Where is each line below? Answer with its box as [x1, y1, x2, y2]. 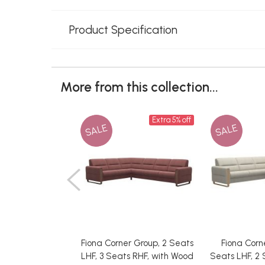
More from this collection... [60, 79, 218, 96]
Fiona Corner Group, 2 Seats [81, 238, 193, 249]
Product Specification [69, 22, 177, 37]
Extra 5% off [151, 115, 191, 124]
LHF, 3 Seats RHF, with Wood [81, 251, 193, 262]
